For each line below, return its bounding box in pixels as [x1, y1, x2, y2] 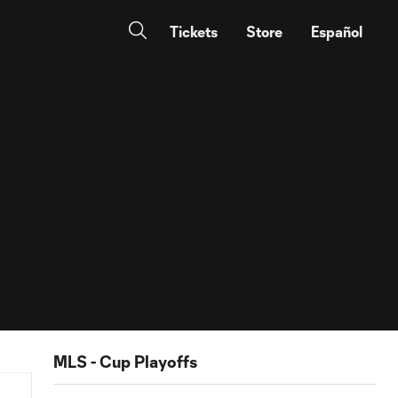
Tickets [170, 23, 218, 40]
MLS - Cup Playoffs [53, 352, 197, 371]
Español [311, 23, 362, 40]
